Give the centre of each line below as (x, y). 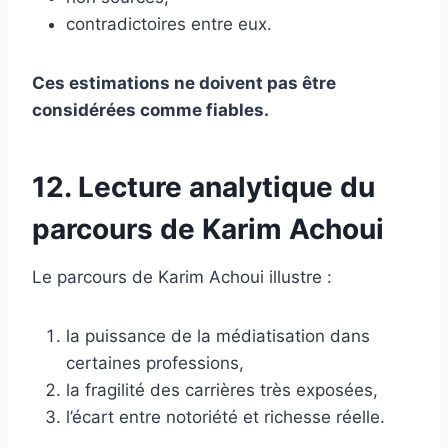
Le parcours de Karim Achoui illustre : (182, 276)
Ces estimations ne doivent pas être (184, 82)
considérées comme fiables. (150, 109)
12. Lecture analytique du (203, 186)
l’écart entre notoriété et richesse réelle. (225, 416)
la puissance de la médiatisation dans (218, 335)
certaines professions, (155, 362)
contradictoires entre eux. (169, 23)
